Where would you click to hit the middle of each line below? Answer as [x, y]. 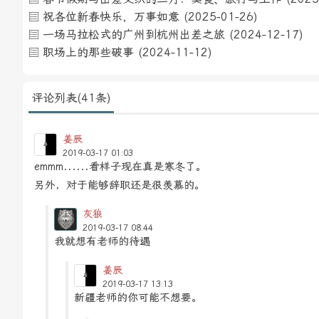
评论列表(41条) [71, 98]
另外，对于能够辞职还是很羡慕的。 [120, 185]
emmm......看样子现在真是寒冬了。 [120, 166]
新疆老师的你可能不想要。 [138, 297]
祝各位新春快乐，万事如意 [111, 17]
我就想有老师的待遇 [102, 241]
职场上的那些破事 [88, 53]
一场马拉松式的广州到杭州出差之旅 [134, 35]
